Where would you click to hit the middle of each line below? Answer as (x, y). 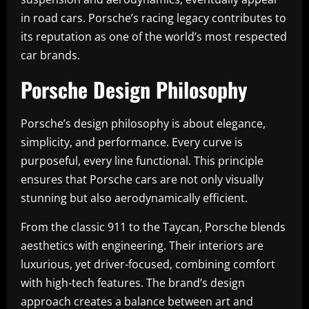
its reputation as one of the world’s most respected (154, 36)
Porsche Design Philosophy (134, 89)
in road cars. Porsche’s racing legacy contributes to (153, 18)
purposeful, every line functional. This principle (142, 160)
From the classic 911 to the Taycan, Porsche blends (153, 227)
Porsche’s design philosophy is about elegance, (143, 123)
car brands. (50, 55)
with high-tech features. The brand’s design (133, 282)
